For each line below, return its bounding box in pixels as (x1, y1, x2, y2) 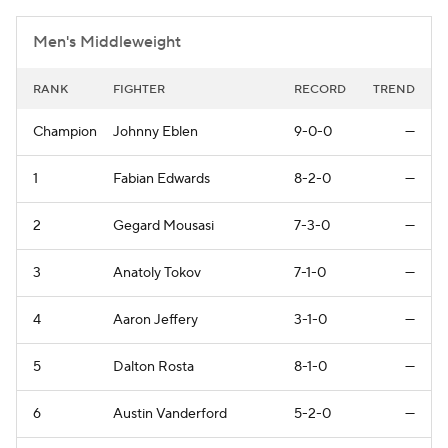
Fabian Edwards (113, 169, 210, 188)
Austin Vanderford (113, 404, 227, 423)
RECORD (294, 81, 346, 97)
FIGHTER (113, 81, 165, 97)
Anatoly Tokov (113, 263, 201, 282)
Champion (33, 122, 97, 141)
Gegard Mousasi (113, 216, 214, 235)
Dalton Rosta (113, 357, 194, 376)
